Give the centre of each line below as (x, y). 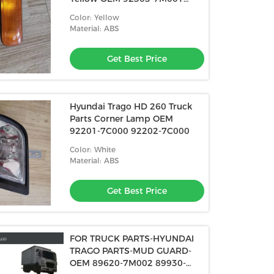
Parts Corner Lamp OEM (122, 119)
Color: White (93, 150)
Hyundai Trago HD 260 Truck (131, 106)
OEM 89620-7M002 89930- (128, 263)
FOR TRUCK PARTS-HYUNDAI (132, 239)
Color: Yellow (95, 17)
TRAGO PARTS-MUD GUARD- (131, 251)
